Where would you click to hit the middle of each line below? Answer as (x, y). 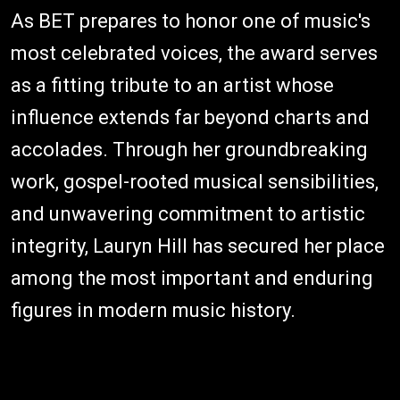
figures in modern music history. (153, 310)
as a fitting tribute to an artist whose (172, 85)
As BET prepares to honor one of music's (191, 21)
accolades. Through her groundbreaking (189, 149)
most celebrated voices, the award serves (194, 53)
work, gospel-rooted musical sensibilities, (195, 181)
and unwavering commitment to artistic (188, 213)
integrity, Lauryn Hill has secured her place (198, 246)
